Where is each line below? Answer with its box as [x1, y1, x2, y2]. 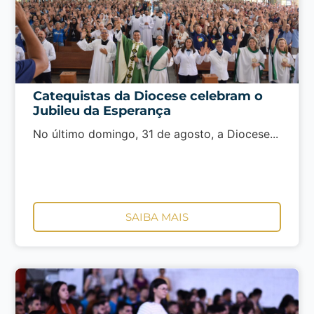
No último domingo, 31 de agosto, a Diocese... [32, 127, 278, 142]
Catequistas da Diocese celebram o [32, 88, 263, 104]
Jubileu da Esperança [32, 103, 171, 119]
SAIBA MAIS [125, 210, 189, 224]
